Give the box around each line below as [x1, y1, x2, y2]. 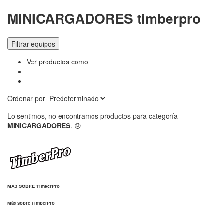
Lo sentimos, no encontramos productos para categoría [7, 110, 178, 121]
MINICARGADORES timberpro [7, 8, 201, 28]
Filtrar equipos [11, 38, 55, 48]
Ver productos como [27, 56, 88, 66]
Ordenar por [7, 93, 45, 103]
